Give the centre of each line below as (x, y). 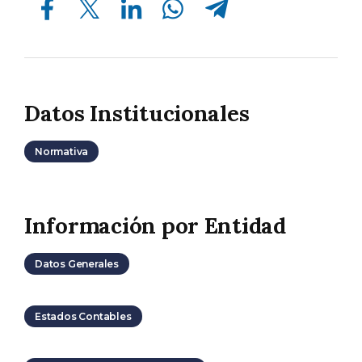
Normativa (62, 151)
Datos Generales (77, 263)
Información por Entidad (155, 225)
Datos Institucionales (137, 113)
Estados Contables (83, 316)
